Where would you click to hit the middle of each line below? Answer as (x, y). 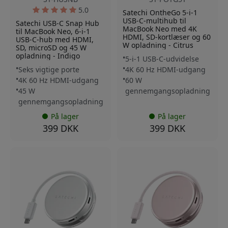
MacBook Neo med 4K (160, 28)
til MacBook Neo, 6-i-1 (53, 31)
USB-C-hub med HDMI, (55, 39)
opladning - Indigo (48, 55)
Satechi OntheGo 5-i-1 (160, 12)
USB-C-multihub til (154, 20)
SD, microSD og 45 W (51, 47)
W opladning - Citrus (158, 45)
